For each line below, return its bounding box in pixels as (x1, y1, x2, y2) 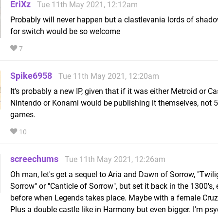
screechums (10, 153, 58, 164)
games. (10, 109, 36, 119)
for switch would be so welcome (10, 26, 120, 36)
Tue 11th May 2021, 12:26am (65, 154, 165, 164)
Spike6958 (10, 70, 52, 81)
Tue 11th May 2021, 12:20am (58, 71, 159, 81)
